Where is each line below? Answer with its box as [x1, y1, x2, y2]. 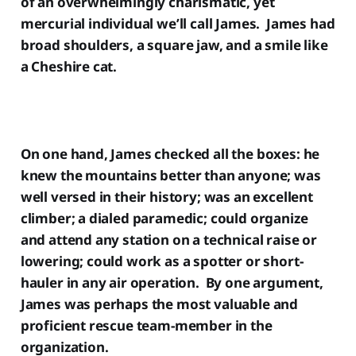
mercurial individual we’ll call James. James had [20, 14, 335, 33]
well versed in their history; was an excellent [20, 187, 313, 206]
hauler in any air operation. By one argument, [20, 273, 323, 292]
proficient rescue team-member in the [20, 315, 273, 335]
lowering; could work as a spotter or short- [20, 251, 304, 270]
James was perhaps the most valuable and [20, 294, 299, 313]
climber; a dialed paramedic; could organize [20, 208, 308, 227]
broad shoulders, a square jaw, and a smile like [20, 35, 328, 54]
